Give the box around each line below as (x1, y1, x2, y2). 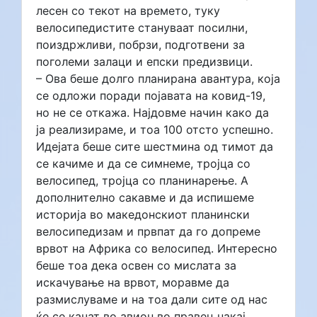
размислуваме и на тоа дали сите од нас (36, 292, 267, 306)
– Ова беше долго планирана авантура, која (36, 71, 280, 86)
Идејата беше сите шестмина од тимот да (36, 139, 273, 154)
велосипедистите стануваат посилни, (36, 20, 248, 35)
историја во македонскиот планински (36, 207, 250, 221)
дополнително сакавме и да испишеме (36, 190, 254, 204)
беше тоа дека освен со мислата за (36, 258, 236, 272)
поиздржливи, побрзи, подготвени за (36, 37, 245, 52)
